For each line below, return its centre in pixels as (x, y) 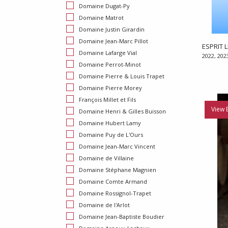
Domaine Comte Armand (113, 182)
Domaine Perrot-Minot (110, 65)
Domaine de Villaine (106, 158)
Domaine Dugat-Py (104, 6)
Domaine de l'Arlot (104, 205)
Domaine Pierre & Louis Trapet (122, 76)
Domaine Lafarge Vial (108, 53)
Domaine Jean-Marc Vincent (117, 147)
